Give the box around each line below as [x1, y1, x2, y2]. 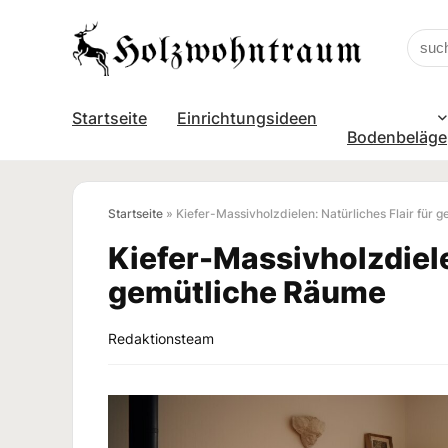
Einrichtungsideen [177, 107, 317, 128]
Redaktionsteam [108, 329, 214, 347]
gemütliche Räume [108, 273, 386, 310]
